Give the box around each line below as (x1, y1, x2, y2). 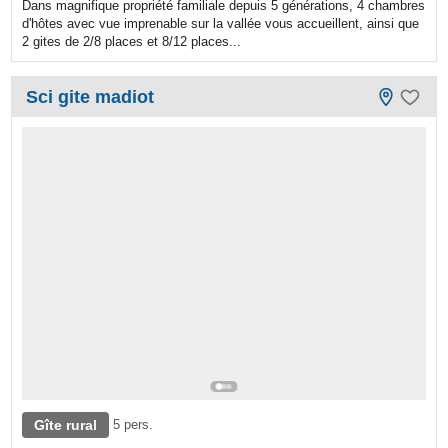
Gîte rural (34, 416, 98, 433)
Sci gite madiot (26, 86, 155, 107)
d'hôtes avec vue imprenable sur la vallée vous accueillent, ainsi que (22, 15, 420, 31)
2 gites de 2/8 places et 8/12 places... (22, 33, 242, 49)
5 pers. (113, 416, 154, 432)
